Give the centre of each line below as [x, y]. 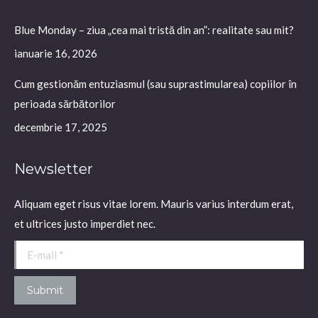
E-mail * [33, 250]
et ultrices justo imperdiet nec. [85, 223]
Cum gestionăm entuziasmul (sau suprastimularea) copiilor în [155, 83]
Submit [45, 290]
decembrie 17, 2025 [61, 127]
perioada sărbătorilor [65, 103]
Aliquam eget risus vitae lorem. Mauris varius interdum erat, [154, 203]
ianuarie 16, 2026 [56, 53]
